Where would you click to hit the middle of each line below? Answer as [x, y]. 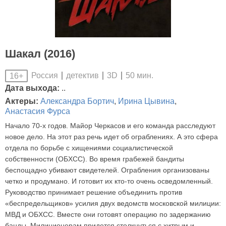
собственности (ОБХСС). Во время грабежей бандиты [95, 159]
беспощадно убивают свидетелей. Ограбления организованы [107, 170]
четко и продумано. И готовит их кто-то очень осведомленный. [109, 181]
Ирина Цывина [146, 101]
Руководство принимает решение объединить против [94, 192]
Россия [45, 76]
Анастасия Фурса [38, 111]
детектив [82, 76]
